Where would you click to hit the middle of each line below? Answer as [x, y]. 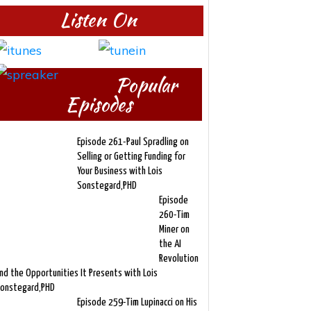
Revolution [178, 259]
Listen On [99, 19]
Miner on [174, 229]
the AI [170, 244]
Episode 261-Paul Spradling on [133, 142]
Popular [146, 85]
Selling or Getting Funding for [131, 157]
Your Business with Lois [119, 171]
